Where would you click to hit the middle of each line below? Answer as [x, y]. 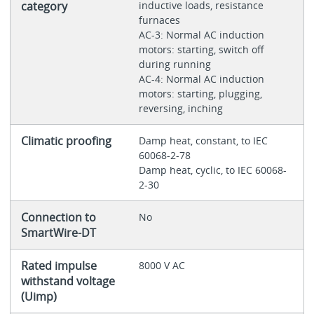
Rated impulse [59, 265]
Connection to [58, 217]
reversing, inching [180, 108]
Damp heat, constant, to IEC [203, 140]
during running [176, 64]
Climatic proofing [66, 141]
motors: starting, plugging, [200, 93]
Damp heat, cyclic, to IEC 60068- [212, 170]
